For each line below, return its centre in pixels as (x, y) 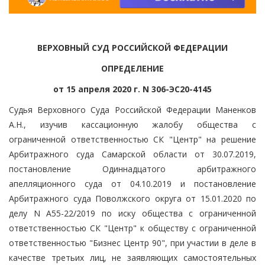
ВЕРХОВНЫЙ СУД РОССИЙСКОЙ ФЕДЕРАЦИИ (132, 47)
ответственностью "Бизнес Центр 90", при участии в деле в (132, 243)
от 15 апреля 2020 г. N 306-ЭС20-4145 (132, 89)
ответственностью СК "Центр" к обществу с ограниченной (132, 228)
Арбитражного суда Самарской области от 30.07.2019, (132, 154)
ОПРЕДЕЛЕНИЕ (132, 68)
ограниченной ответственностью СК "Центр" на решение (132, 139)
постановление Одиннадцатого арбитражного (132, 169)
